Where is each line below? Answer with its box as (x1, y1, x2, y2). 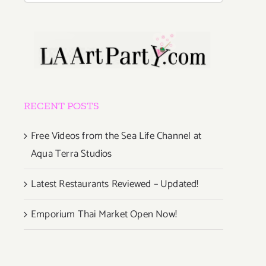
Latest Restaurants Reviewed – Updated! (31, 175, 199, 192)
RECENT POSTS (24, 99, 99, 112)
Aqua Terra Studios (31, 145, 112, 162)
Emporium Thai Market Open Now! (31, 205, 177, 223)
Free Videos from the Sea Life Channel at (31, 127, 201, 144)
